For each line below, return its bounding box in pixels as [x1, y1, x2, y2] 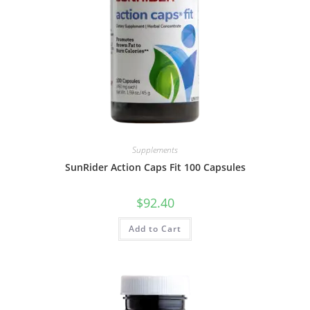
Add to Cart [129, 222, 181, 235]
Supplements [132, 143, 178, 156]
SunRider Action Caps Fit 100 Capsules [64, 160, 246, 174]
